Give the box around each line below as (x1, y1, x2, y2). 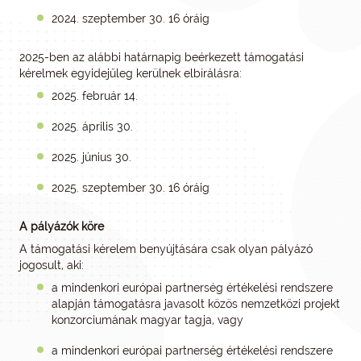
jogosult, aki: (19, 259, 84, 272)
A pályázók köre (19, 220, 104, 233)
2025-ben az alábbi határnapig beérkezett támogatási (19, 51, 304, 64)
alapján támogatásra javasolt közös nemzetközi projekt (52, 297, 340, 310)
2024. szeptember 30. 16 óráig (52, 12, 210, 25)
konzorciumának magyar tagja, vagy (52, 313, 243, 326)
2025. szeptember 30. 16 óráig (52, 181, 210, 194)
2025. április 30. (52, 120, 133, 133)
